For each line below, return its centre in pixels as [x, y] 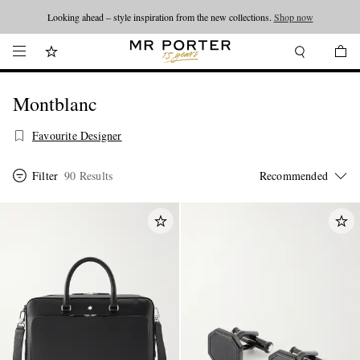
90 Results [89, 176]
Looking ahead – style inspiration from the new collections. [160, 17]
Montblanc [55, 104]
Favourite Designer [77, 135]
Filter [45, 176]
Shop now [293, 17]
